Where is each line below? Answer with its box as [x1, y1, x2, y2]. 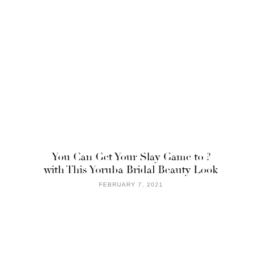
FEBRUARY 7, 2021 [99, 181, 163, 188]
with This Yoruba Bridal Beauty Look [44, 163, 218, 176]
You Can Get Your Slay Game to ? [51, 150, 211, 163]
